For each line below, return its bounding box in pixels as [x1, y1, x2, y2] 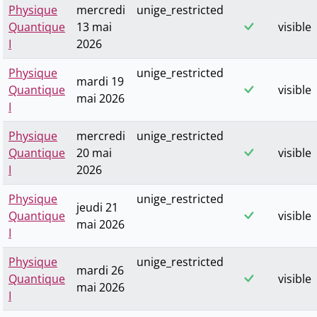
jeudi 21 [76, 200, 118, 216]
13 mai [76, 19, 112, 35]
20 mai [76, 145, 112, 161]
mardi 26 [76, 263, 124, 279]
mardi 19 [76, 74, 124, 90]
